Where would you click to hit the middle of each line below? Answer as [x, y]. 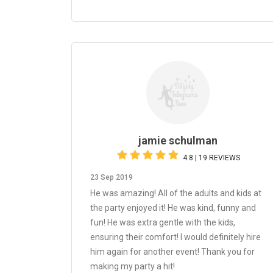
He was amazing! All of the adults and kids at [176, 193]
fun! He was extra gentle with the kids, [163, 222]
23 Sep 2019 [112, 177]
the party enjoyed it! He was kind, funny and [173, 208]
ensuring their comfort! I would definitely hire [175, 237]
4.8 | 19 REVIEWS [211, 158]
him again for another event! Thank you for [172, 252]
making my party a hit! [133, 266]
